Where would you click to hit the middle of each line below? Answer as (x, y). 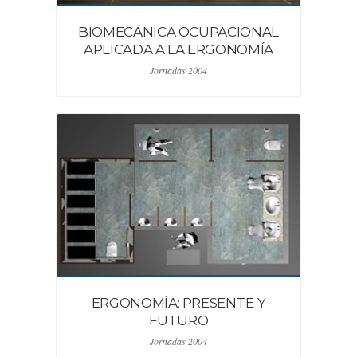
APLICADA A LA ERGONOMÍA (178, 49)
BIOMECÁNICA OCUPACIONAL (178, 32)
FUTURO (178, 320)
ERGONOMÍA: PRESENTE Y (178, 303)
